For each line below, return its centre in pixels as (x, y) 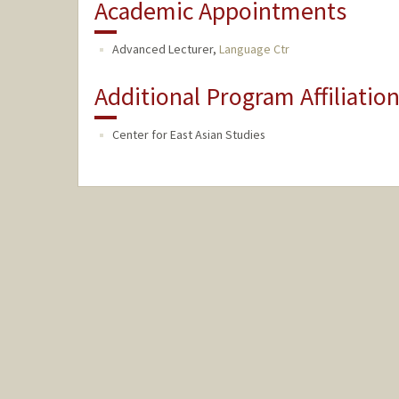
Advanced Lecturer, (165, 49)
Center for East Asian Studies (188, 135)
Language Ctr (254, 49)
